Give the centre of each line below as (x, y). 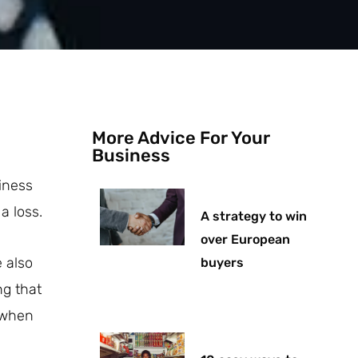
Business (131, 156)
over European (245, 240)
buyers (222, 263)
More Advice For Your (181, 138)
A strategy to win (253, 217)
